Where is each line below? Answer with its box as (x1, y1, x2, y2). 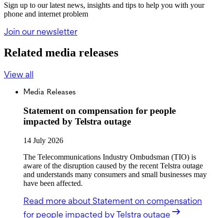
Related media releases (4, 46, 118, 59)
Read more (23, 195, 68, 206)
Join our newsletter (4, 26, 77, 37)
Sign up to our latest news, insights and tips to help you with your (4, 1, 204, 10)
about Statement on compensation (68, 195, 202, 206)
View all (4, 69, 34, 80)
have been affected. (23, 179, 83, 187)
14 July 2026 (23, 136, 63, 145)
